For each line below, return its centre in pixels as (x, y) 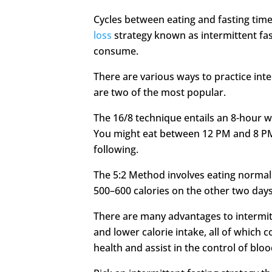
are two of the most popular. (160, 92)
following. (119, 149)
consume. (116, 51)
